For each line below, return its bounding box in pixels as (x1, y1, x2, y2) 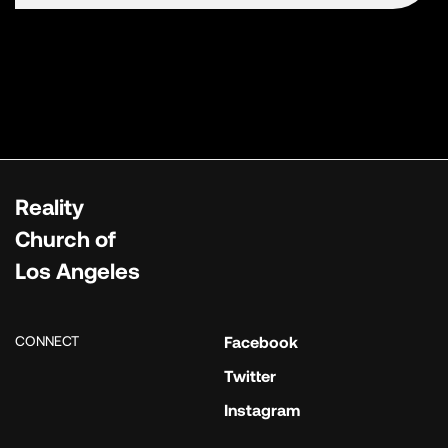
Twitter (224, 366, 276, 386)
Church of (15, 225, 116, 252)
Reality (15, 193, 84, 220)
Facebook (224, 332, 298, 352)
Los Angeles (15, 257, 140, 284)
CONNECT (15, 332, 79, 350)
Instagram (224, 400, 300, 420)
